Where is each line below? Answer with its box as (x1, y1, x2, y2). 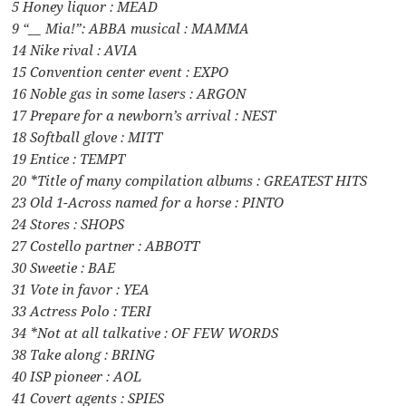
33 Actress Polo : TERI (12, 301, 152, 320)
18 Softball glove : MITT (12, 127, 163, 146)
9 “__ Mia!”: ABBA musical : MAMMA (12, 18, 250, 37)
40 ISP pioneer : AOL (12, 366, 142, 385)
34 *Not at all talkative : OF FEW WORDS (12, 323, 279, 342)
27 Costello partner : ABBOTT (12, 236, 200, 255)
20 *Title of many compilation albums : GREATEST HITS (12, 170, 368, 189)
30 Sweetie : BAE (12, 257, 116, 276)
